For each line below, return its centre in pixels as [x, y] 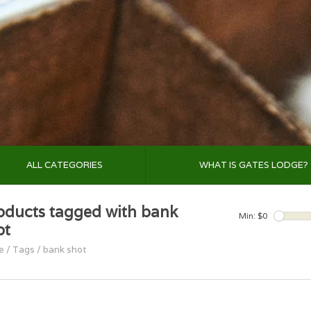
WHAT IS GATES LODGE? [254, 165]
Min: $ [251, 216]
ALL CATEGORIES [64, 165]
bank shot [65, 250]
